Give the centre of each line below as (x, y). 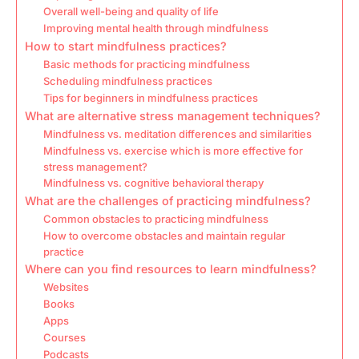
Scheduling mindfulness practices (127, 81)
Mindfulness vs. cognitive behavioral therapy (153, 183)
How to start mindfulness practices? (126, 46)
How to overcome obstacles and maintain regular (164, 236)
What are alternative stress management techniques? (173, 116)
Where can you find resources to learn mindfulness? (171, 269)
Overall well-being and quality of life (131, 12)
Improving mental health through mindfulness (155, 28)
